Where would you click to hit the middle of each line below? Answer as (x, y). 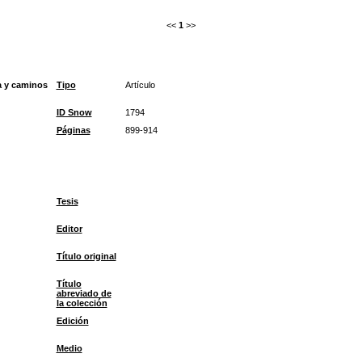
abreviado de (84, 293)
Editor (69, 229)
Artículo (140, 85)
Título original (86, 256)
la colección (82, 303)
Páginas (73, 130)
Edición (72, 321)
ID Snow (74, 112)
